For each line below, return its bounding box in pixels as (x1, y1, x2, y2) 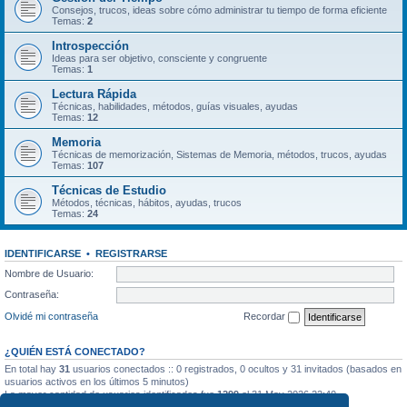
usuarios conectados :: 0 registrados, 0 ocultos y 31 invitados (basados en (70, 362, 402, 374)
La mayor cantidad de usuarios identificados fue (5, 388, 217, 400)
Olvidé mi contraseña (5, 310, 98, 322)
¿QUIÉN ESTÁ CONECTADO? (5, 345, 145, 357)
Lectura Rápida (52, 87, 136, 101)
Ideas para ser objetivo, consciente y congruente (52, 53, 267, 64)
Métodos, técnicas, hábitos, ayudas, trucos (52, 197, 242, 208)
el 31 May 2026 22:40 (239, 388, 336, 400)
